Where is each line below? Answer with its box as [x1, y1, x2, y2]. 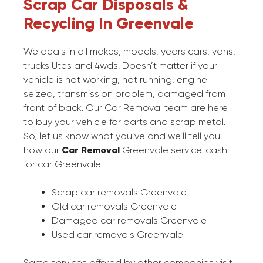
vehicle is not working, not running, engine [23, 74, 207, 86]
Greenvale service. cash [122, 144, 227, 156]
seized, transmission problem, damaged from [23, 88, 225, 100]
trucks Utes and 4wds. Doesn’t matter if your [23, 60, 217, 72]
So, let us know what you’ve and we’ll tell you [23, 130, 220, 142]
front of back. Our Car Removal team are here [23, 102, 228, 114]
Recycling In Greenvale [23, 14, 194, 33]
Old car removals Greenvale [52, 201, 177, 213]
